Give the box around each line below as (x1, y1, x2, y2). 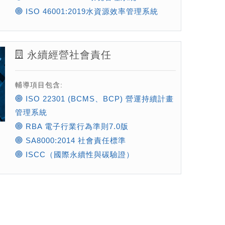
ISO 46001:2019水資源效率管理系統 (23, 7, 158, 16)
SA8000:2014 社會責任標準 (23, 136, 126, 145)
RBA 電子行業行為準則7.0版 (23, 122, 129, 131)
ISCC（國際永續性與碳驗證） (23, 150, 134, 159)
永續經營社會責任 (23, 49, 111, 61)
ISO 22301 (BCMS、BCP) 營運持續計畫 (23, 94, 174, 103)
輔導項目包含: (15, 81, 63, 89)
